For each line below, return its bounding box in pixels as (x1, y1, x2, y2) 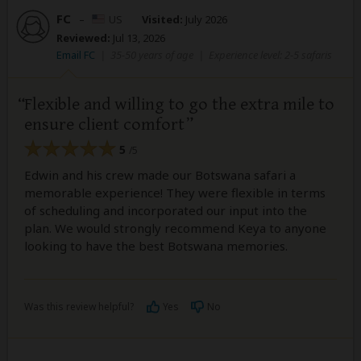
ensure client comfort (24, 114, 185, 135)
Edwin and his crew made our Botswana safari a (24, 167, 296, 184)
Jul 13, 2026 (110, 30, 165, 45)
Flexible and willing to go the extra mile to (24, 93, 334, 114)
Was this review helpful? (24, 300, 134, 314)
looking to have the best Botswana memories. (24, 238, 288, 255)
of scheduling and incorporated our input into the (24, 202, 307, 219)
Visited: (142, 11, 183, 27)
